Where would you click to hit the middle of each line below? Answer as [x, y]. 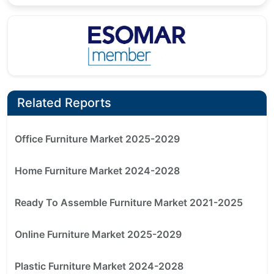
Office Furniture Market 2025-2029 [97, 139]
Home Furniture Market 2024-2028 [97, 171]
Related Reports [64, 103]
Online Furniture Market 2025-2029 [98, 235]
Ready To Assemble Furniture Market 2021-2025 [129, 203]
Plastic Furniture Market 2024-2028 [99, 266]
